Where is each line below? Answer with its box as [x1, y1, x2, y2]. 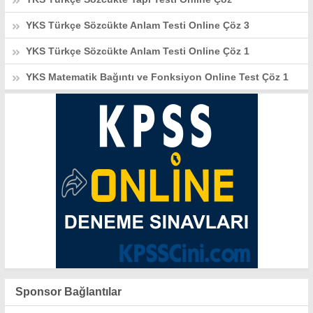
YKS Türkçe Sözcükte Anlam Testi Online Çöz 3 [26, 19, 249, 31]
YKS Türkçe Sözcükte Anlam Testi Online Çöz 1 [26, 45, 249, 57]
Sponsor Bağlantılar [15, 285, 122, 298]
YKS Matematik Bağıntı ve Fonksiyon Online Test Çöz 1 [26, 71, 289, 82]
